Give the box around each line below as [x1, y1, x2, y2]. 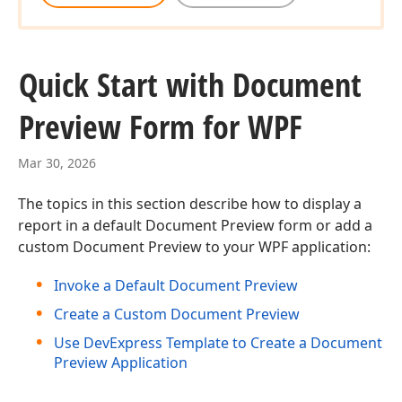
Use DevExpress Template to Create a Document [54, 333, 382, 353]
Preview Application [54, 353, 188, 372]
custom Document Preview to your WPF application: [18, 237, 371, 257]
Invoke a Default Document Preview [54, 275, 298, 295]
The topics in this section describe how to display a [18, 194, 362, 214]
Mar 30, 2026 [18, 154, 96, 171]
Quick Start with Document [19, 63, 362, 107]
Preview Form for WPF [19, 105, 302, 149]
